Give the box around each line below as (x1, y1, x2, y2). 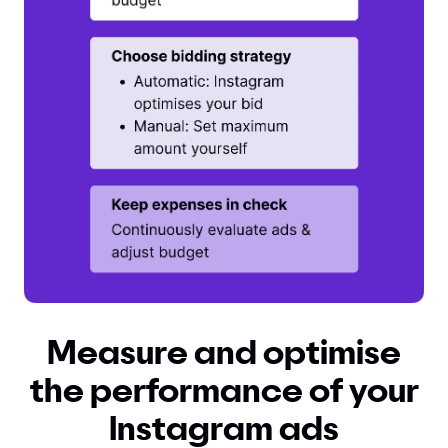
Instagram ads (109, 414, 339, 446)
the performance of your (29, 376, 419, 408)
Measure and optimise (47, 338, 401, 370)
